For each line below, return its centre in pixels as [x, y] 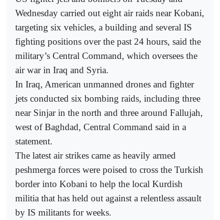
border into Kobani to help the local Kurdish [99, 184]
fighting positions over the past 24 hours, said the [108, 42]
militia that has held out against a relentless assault [108, 198]
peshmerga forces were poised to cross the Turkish [109, 170]
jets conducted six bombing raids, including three [108, 99]
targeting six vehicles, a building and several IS [104, 27]
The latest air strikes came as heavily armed [96, 156]
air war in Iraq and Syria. [62, 70]
